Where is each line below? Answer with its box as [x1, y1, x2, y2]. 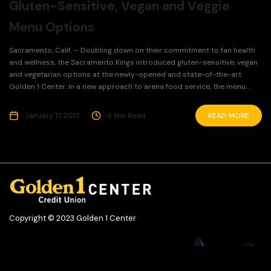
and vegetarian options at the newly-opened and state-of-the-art [9, 70, 241, 80]
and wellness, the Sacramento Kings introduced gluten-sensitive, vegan [9, 57, 258, 68]
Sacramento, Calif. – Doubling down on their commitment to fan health [9, 45, 255, 56]
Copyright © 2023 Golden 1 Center [9, 213, 136, 224]
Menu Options [9, 19, 94, 36]
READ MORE [208, 111, 249, 121]
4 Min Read [107, 111, 146, 121]
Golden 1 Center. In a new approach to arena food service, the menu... [9, 82, 249, 92]
